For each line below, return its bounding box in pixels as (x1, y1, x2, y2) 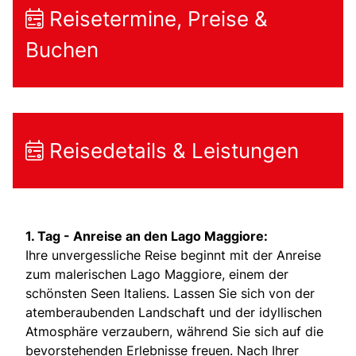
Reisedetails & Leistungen (44, 137, 299, 163)
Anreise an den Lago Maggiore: (73, 227, 268, 244)
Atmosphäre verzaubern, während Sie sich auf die (25, 323, 323, 339)
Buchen (25, 37, 99, 62)
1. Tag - (25, 227, 73, 244)
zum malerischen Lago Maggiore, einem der (25, 265, 288, 282)
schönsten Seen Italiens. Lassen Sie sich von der (25, 284, 315, 301)
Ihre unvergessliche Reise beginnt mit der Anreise (25, 246, 321, 263)
